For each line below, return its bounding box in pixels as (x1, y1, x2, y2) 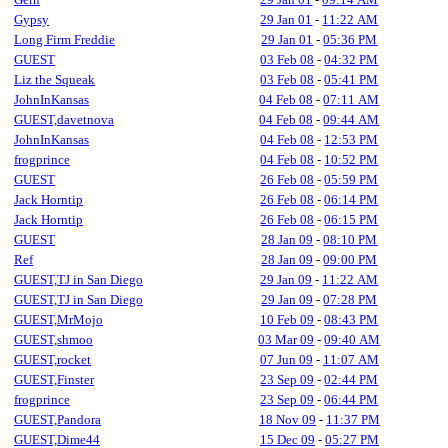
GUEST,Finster (14, 372, 94, 387)
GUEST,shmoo (14, 332, 93, 347)
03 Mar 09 (258, 332, 315, 347)
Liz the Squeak (14, 72, 95, 87)
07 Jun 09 (260, 352, 313, 367)
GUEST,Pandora (14, 412, 101, 427)
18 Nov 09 (259, 412, 316, 427)
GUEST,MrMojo (14, 312, 103, 327)
